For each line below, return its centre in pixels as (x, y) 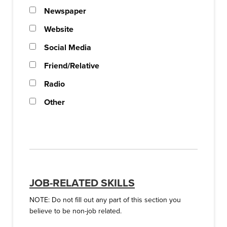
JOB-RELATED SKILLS (82, 183)
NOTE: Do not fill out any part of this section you (105, 200)
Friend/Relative (72, 66)
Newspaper (65, 11)
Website (59, 29)
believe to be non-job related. (75, 211)
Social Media (68, 48)
